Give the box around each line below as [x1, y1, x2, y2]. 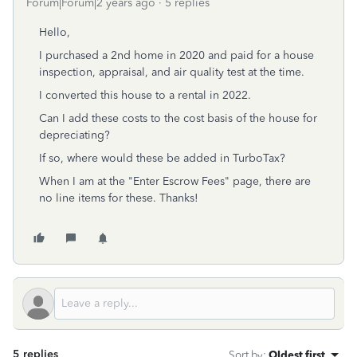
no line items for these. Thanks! [39, 191, 198, 205]
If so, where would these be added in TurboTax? [39, 151, 285, 165]
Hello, [39, 25, 70, 39]
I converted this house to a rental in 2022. [39, 88, 251, 102]
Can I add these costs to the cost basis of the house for [39, 112, 317, 125]
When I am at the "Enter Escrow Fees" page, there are [39, 175, 311, 188]
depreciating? [39, 128, 110, 142]
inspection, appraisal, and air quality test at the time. [39, 65, 304, 79]
